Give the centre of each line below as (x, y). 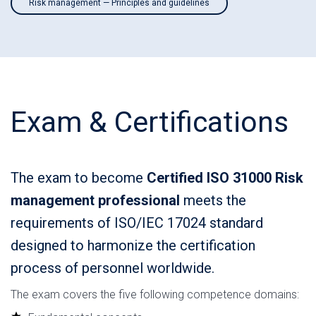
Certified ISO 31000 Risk (225, 178)
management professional (95, 200)
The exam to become (79, 178)
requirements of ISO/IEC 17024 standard (137, 223)
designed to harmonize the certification (133, 245)
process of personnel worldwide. (113, 268)
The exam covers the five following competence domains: (155, 294)
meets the (213, 200)
